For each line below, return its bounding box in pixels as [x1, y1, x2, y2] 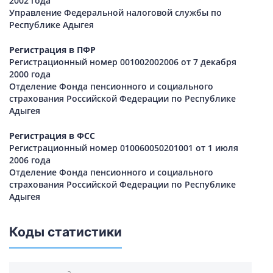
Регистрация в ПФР [9, 44, 96, 56]
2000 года [9, 68, 51, 80]
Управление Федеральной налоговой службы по [9, 7, 222, 19]
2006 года [9, 154, 51, 166]
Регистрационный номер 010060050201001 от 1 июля [9, 142, 238, 154]
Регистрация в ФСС [9, 130, 95, 142]
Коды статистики [9, 224, 122, 240]
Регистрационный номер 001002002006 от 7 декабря [9, 56, 236, 68]
